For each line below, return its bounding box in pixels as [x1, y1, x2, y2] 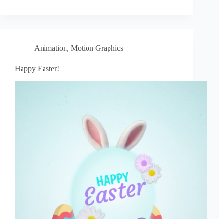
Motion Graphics [71, 44, 123, 53]
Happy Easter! [15, 65, 59, 73]
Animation [34, 44, 67, 53]
